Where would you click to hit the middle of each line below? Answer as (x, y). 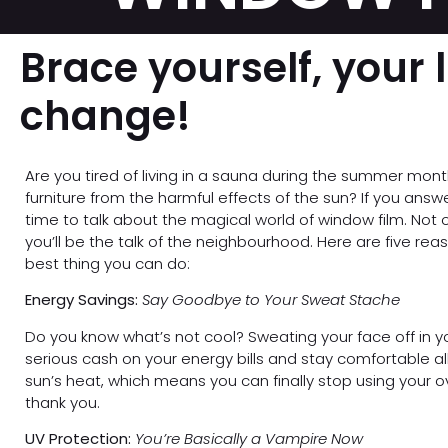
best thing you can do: (107, 263)
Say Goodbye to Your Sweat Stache (271, 300)
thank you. (62, 402)
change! (105, 116)
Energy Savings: (81, 300)
